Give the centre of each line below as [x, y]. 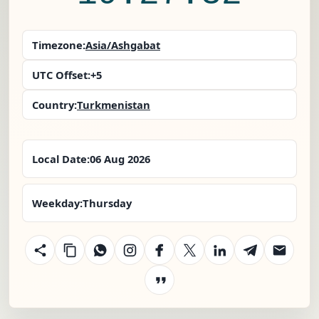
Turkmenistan [114, 105]
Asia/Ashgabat [123, 45]
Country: [54, 105]
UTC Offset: [61, 75]
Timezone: [59, 45]
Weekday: [57, 203]
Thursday [107, 203]
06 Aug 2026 [120, 159]
